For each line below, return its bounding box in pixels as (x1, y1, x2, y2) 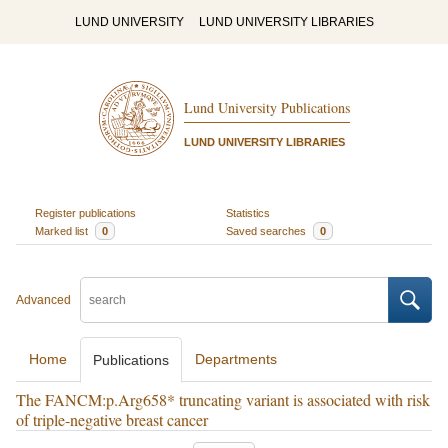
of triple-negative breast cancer (16, 409, 208, 430)
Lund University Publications (183, 98, 350, 118)
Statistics (226, 206, 270, 219)
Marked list (34, 224, 91, 237)
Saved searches (226, 224, 309, 237)
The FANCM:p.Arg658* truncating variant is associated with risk (16, 389, 430, 410)
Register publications (34, 206, 136, 219)
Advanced (16, 293, 71, 307)
